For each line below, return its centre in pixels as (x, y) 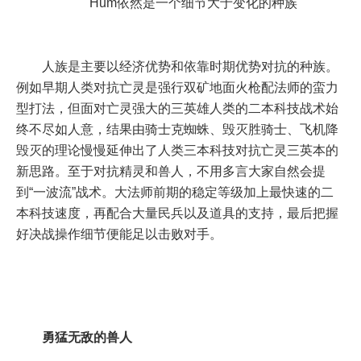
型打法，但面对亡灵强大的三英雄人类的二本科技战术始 (177, 109)
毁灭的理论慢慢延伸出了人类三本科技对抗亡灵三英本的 (177, 151)
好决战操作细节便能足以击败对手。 (119, 234)
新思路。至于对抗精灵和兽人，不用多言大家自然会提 (171, 172)
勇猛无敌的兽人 (87, 337)
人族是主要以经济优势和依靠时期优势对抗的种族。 (177, 67)
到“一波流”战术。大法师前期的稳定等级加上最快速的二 (175, 193)
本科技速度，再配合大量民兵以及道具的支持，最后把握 (177, 214)
